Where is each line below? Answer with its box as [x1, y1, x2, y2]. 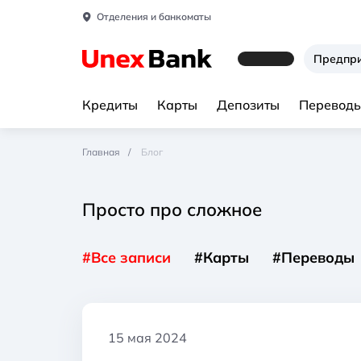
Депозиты [217, 97, 280, 113]
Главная [82, 146, 120, 158]
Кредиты [82, 97, 138, 113]
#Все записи [82, 247, 171, 267]
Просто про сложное [82, 197, 262, 221]
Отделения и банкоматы [97, 10, 211, 23]
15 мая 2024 [108, 329, 187, 346]
